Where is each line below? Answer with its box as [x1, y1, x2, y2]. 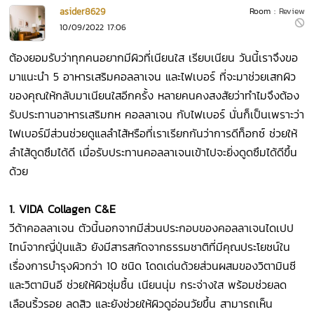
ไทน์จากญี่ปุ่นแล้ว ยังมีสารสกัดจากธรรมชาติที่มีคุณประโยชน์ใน [9, 238, 291, 256]
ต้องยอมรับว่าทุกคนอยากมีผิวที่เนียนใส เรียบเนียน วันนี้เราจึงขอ [9, 49, 299, 67]
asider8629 [60, 5, 106, 19]
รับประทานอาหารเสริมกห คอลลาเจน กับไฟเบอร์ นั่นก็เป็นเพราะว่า [9, 106, 305, 123]
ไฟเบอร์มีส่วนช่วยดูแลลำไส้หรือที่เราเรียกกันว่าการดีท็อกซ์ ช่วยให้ [9, 125, 298, 142]
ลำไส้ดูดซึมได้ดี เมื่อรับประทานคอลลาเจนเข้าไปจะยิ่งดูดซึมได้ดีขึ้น [9, 144, 298, 161]
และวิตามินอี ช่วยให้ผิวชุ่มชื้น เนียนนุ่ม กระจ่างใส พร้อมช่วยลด [9, 276, 287, 294]
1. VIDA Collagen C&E [9, 200, 116, 218]
